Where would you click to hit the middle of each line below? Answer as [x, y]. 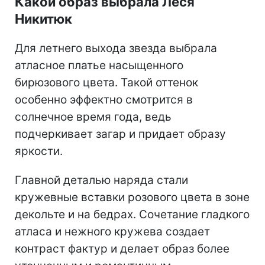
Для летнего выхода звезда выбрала [116, 48]
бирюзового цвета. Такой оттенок [106, 82]
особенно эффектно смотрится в [104, 99]
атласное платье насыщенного [99, 65]
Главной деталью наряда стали [101, 180]
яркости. [39, 151]
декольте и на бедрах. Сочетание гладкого [132, 214]
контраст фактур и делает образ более [122, 248]
